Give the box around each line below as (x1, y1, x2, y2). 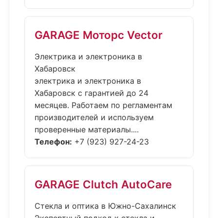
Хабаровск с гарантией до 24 (35, 88, 148, 98)
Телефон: (35, 137, 72, 146)
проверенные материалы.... (35, 125, 139, 134)
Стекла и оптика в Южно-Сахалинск (35, 201, 176, 211)
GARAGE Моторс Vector (35, 28, 163, 41)
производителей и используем (35, 112, 154, 122)
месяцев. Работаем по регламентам (35, 100, 172, 110)
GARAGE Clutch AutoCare (35, 178, 172, 191)
